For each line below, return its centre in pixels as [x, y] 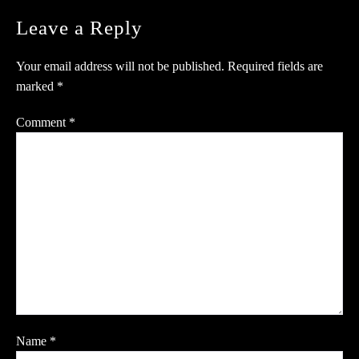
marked [36, 87]
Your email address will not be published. [120, 67]
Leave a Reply [79, 28]
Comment [42, 123]
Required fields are [275, 67]
